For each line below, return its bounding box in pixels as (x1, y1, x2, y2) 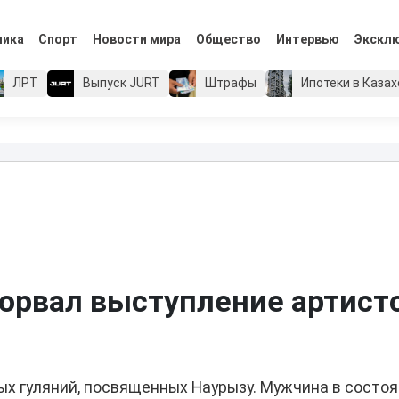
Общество (195, 32, 261, 47)
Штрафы (205, 76, 257, 91)
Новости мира (93, 32, 182, 47)
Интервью (275, 32, 339, 47)
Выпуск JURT (83, 76, 161, 91)
